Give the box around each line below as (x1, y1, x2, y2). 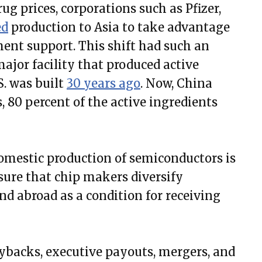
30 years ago (67, 75, 140, 91)
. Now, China (140, 75, 212, 91)
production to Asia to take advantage (8, 19, 230, 35)
